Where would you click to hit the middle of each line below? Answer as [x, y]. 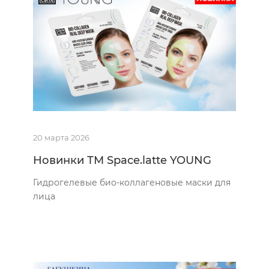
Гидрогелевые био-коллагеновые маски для [132, 182]
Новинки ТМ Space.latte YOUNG [122, 160]
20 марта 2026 [61, 137]
